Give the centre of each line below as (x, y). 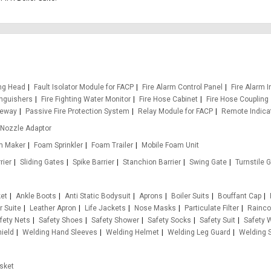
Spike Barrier (94, 162)
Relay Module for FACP (175, 111)
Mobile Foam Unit (170, 145)
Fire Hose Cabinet (168, 99)
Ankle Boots (36, 196)
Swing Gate (208, 162)
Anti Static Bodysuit (98, 196)
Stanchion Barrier (152, 162)
